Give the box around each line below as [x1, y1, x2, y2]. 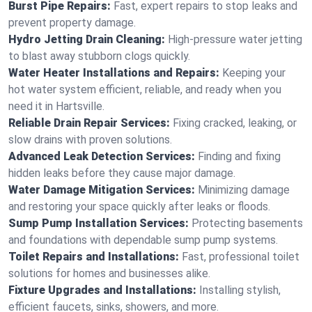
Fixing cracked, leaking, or [173, 116, 297, 130]
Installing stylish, [199, 283, 281, 297]
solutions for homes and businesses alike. [8, 267, 210, 280]
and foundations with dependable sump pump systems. [8, 233, 278, 247]
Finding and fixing [198, 150, 281, 163]
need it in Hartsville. [8, 100, 104, 113]
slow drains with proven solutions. [8, 133, 172, 146]
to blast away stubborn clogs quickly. [8, 49, 190, 63]
